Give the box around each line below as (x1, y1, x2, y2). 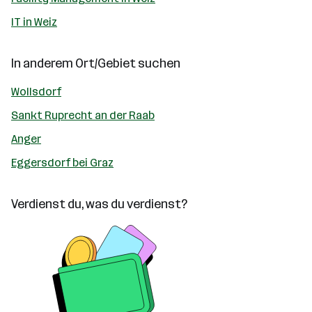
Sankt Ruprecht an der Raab (11, 109, 155, 122)
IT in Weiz (11, 15, 57, 29)
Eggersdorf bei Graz (11, 156, 114, 169)
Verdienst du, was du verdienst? (11, 196, 187, 212)
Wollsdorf (11, 85, 61, 98)
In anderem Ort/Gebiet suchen (11, 56, 180, 71)
